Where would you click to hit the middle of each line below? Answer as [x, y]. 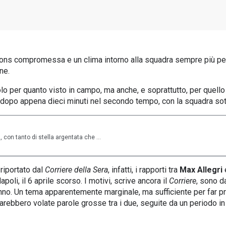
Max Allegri [201, 170]
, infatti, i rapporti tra [144, 170]
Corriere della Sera [76, 170]
